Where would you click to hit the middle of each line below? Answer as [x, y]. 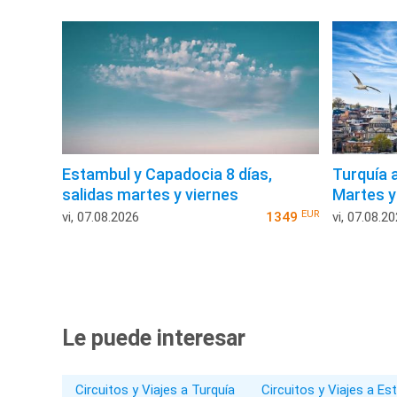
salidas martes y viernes [150, 195]
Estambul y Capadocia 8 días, [167, 175]
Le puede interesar [154, 339]
